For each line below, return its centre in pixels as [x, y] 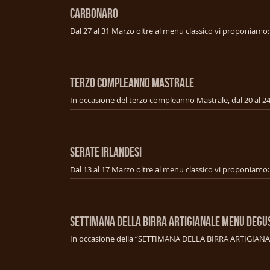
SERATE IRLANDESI [106, 152]
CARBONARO [94, 13]
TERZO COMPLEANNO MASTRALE [132, 82]
